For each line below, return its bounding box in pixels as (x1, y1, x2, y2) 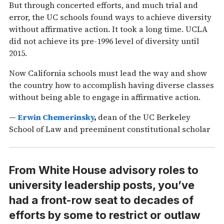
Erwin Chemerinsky (17, 111, 94, 123)
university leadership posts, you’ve (9, 178, 194, 191)
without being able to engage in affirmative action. (9, 91, 200, 103)
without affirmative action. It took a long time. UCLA (9, 23, 207, 35)
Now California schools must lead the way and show (9, 67, 207, 79)
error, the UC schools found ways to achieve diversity (9, 11, 211, 23)
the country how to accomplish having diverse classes (9, 79, 214, 91)
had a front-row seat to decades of (9, 193, 193, 206)
